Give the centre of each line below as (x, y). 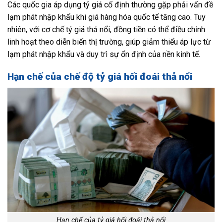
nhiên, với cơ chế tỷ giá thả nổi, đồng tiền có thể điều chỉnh (106, 30)
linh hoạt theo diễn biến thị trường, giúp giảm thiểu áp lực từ (109, 42)
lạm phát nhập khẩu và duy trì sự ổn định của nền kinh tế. (104, 55)
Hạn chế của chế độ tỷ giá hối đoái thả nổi (100, 77)
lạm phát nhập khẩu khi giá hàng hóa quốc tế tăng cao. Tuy (107, 17)
